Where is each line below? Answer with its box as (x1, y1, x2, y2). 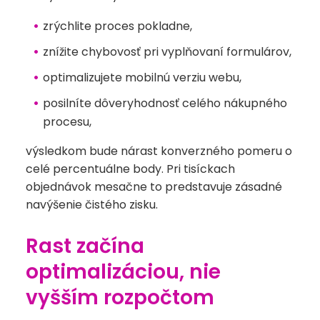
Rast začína (26, 232, 144, 261)
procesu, (43, 114, 91, 131)
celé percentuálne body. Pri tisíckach (26, 161, 235, 178)
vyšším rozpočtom (26, 284, 214, 312)
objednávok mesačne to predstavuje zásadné (26, 179, 282, 196)
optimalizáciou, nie (26, 258, 221, 286)
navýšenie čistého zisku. (26, 196, 158, 214)
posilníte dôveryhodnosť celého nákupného (42, 95, 287, 112)
